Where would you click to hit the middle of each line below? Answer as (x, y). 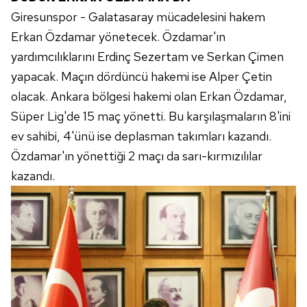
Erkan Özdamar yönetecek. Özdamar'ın (118, 37)
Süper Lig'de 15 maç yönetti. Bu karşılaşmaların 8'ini (151, 116)
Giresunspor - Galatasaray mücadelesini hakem (138, 17)
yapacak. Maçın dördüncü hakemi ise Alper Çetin (142, 77)
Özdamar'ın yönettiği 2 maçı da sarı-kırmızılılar (137, 156)
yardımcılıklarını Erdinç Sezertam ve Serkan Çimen (147, 57)
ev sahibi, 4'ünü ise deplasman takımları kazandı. (141, 136)
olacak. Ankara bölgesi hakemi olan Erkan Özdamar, (149, 97)
